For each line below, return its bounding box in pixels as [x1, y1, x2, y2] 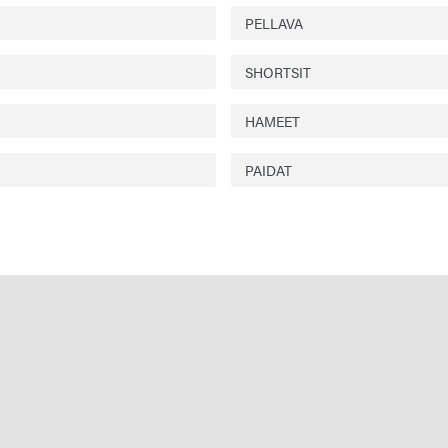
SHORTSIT [245, 61, 312, 82]
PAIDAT [245, 159, 293, 180]
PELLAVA [245, 12, 304, 33]
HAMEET [245, 110, 301, 131]
